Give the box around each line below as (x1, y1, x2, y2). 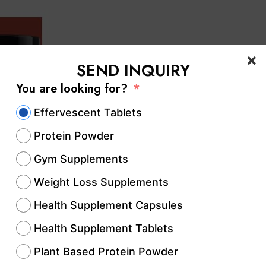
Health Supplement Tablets (34, 222, 173, 235)
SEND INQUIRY (76, 59, 190, 82)
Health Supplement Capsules (34, 199, 183, 211)
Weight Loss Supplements (34, 176, 169, 188)
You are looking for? (16, 80, 128, 97)
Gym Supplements (34, 153, 128, 165)
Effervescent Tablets (34, 106, 142, 119)
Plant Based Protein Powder (34, 245, 178, 258)
